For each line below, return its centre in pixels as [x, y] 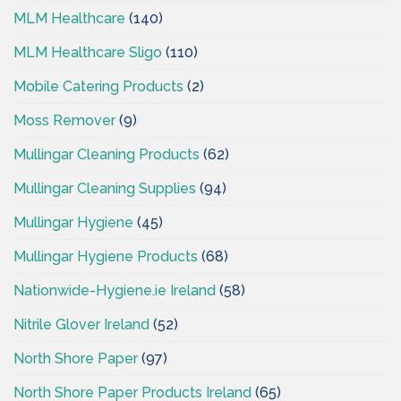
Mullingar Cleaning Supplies [105, 188]
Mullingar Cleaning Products [107, 154]
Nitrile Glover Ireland [81, 324]
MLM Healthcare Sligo [88, 52]
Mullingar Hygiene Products [106, 256]
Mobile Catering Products [98, 86]
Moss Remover [64, 120]
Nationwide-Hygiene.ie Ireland [115, 290]
